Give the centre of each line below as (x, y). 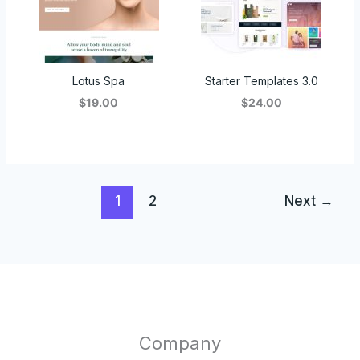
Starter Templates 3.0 (261, 80)
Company (180, 344)
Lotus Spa (99, 80)
